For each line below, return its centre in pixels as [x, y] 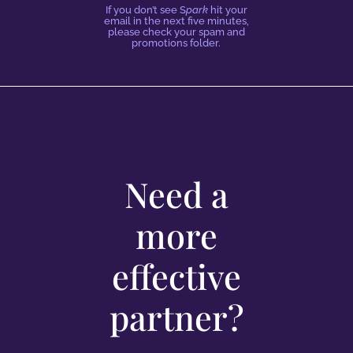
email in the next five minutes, [176, 21]
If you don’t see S [145, 10]
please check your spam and [176, 32]
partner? [176, 316]
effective [176, 275]
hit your [227, 10]
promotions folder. [176, 43]
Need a [176, 193]
